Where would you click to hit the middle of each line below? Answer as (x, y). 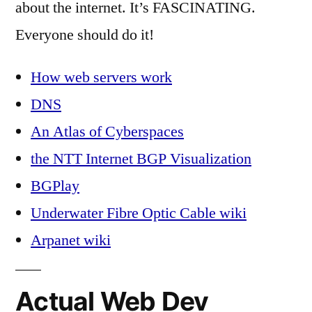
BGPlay (55, 186)
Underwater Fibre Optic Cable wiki (139, 213)
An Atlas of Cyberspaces (107, 131)
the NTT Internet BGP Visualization (141, 158)
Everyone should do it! (85, 34)
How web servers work (101, 77)
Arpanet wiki (71, 240)
